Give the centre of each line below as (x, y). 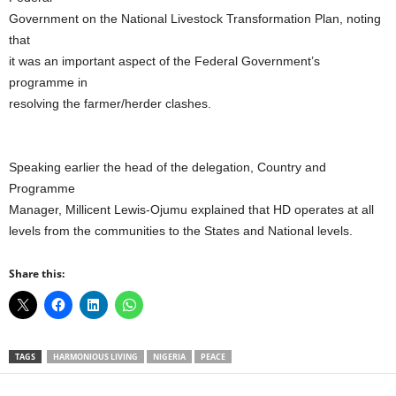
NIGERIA (169, 357)
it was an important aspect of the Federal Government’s (164, 61)
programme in (48, 83)
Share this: (37, 274)
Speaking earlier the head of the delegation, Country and (168, 168)
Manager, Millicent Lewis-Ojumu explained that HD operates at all (191, 210)
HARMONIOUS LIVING (95, 357)
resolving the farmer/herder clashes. (110, 104)
